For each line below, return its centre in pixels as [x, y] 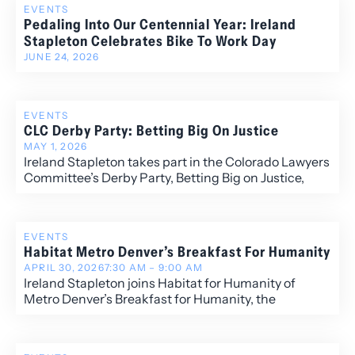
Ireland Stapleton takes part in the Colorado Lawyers [177, 162]
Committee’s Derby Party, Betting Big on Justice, [164, 178]
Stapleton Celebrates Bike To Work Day [150, 42]
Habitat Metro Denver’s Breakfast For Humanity [177, 252]
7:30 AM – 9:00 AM [154, 268]
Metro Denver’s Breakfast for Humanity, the [150, 299]
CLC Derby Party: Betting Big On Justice [151, 131]
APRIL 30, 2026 [64, 268]
